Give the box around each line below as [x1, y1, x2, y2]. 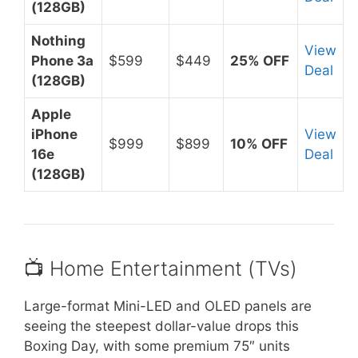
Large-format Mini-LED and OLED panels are [24, 297, 312, 314]
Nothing [31, 32, 86, 49]
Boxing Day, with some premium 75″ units [24, 337, 290, 354]
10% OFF [230, 135, 288, 152]
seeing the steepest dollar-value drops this [24, 317, 299, 334]
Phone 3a [31, 52, 93, 69]
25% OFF [230, 52, 289, 69]
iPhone [31, 125, 78, 142]
